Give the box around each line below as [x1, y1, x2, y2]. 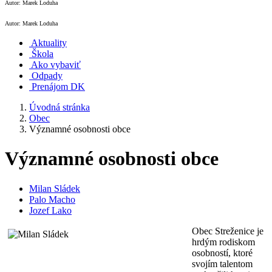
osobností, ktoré [192, 247, 253, 258]
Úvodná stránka [29, 102, 90, 112]
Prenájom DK [32, 81, 85, 92]
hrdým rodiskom [192, 236, 255, 247]
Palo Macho [29, 194, 75, 205]
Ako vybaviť [31, 59, 81, 70]
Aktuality [31, 38, 67, 48]
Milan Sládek [29, 183, 80, 194]
